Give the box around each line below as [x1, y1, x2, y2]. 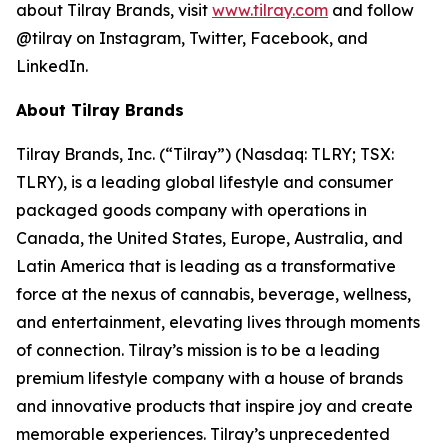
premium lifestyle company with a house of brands [16, 368, 403, 389]
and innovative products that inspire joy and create [16, 396, 413, 417]
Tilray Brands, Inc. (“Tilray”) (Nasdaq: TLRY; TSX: [16, 144, 394, 165]
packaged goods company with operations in [16, 200, 367, 221]
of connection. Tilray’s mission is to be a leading [16, 340, 380, 361]
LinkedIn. [16, 56, 88, 77]
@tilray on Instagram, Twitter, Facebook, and [16, 28, 368, 49]
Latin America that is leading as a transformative [16, 256, 396, 277]
